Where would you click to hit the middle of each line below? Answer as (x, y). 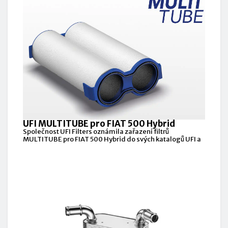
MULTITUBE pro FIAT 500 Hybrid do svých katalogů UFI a (112, 139)
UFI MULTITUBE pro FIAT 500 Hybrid (99, 124)
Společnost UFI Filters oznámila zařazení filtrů (96, 132)
